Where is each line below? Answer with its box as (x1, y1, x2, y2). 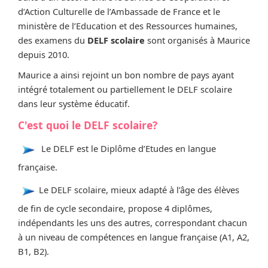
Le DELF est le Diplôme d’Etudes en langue (41, 142, 216, 155)
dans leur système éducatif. (18, 98, 130, 109)
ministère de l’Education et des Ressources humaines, (18, 20, 237, 32)
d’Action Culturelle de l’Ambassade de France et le (18, 5, 220, 17)
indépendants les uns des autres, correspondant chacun (18, 217, 247, 229)
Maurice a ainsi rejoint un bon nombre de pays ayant (18, 69, 234, 81)
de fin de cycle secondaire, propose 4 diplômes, (18, 202, 212, 214)
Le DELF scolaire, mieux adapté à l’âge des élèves (39, 184, 239, 196)
